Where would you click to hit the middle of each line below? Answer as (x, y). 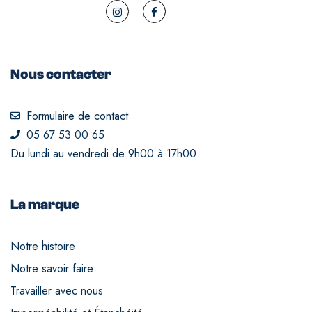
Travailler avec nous (57, 290)
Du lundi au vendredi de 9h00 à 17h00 (103, 153)
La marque (45, 204)
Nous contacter (61, 74)
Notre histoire (43, 246)
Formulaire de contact (77, 116)
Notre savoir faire (52, 268)
